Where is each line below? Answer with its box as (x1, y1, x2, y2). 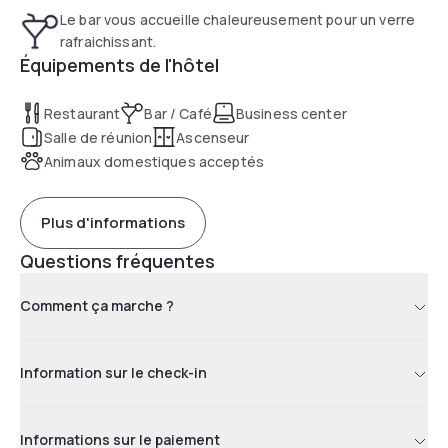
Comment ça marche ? (20, 295, 174, 315)
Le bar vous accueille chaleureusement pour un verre (60, 9, 416, 29)
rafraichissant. (60, 31, 157, 51)
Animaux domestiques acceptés (44, 151, 264, 171)
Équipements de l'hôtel (20, 52, 219, 77)
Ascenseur (176, 127, 250, 147)
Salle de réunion (44, 127, 153, 147)
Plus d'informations (41, 212, 185, 234)
